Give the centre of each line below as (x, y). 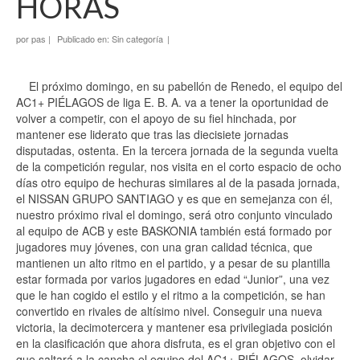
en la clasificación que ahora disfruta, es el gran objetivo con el (176, 343)
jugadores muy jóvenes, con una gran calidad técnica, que (164, 247)
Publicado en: (84, 39)
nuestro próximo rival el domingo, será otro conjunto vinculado (174, 215)
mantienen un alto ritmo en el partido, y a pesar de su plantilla (173, 263)
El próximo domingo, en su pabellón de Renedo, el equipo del (179, 86)
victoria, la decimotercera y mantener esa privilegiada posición (174, 327)
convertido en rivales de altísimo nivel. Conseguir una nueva (169, 311)
